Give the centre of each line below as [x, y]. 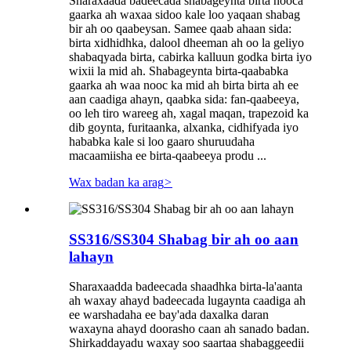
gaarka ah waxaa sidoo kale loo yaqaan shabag [185, 14]
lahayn [91, 256]
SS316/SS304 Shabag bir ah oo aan [184, 239]
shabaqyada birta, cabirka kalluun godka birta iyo [190, 56]
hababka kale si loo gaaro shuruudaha [162, 141]
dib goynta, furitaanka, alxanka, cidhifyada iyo [184, 127]
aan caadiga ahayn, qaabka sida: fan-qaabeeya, [184, 99]
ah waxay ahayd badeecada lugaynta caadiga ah [187, 301]
